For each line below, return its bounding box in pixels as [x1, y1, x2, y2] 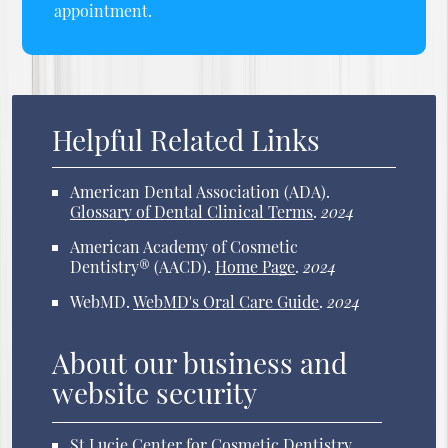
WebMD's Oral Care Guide [133, 291, 320, 313]
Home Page [215, 256, 296, 278]
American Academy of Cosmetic [70, 236, 299, 258]
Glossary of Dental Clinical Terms [70, 201, 314, 223]
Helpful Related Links [52, 121, 321, 159]
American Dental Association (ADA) [70, 181, 327, 203]
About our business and [52, 344, 348, 382]
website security [52, 374, 258, 412]
